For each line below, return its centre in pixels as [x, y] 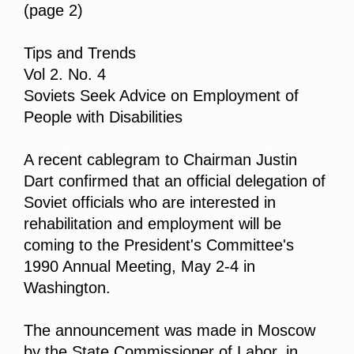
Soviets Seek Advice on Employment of [161, 96]
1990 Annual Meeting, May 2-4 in [139, 267]
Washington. [67, 288]
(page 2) [53, 11]
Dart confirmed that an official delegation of [175, 181]
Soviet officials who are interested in [150, 203]
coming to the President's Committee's [159, 245]
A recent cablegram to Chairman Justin [160, 160]
